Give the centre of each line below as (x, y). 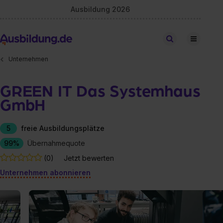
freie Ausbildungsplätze (63, 128)
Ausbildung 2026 (101, 9)
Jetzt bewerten (89, 158)
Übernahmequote (56, 143)
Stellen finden (196, 39)
